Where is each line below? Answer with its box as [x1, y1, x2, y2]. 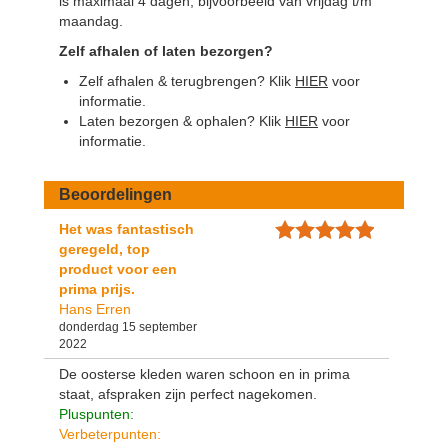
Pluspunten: [59, 405, 134, 422]
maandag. [59, 12, 123, 29]
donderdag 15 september [59, 319, 197, 334]
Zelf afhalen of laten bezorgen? [59, 42, 273, 59]
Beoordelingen [59, 185, 172, 203]
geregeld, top [59, 240, 150, 257]
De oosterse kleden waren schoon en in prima [59, 365, 350, 382]
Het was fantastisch [59, 220, 194, 237]
